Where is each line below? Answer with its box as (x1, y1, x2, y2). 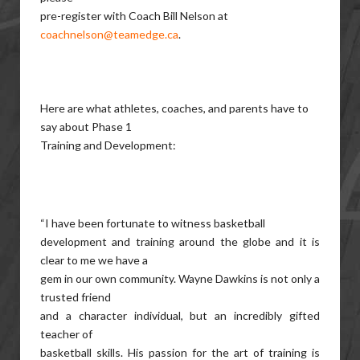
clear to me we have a (40, 253, 148, 267)
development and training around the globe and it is (40, 235, 320, 248)
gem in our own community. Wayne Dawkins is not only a (40, 272, 320, 285)
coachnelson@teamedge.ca (40, 27, 178, 41)
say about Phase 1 (40, 120, 132, 133)
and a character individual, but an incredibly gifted (40, 309, 320, 322)
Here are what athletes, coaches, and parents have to (40, 101, 309, 115)
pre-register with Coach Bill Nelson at (40, 9, 228, 22)
